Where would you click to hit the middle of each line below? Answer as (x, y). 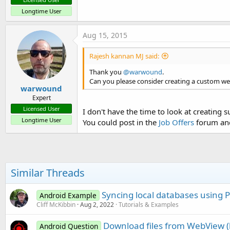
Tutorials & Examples (149, 204)
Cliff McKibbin (56, 204)
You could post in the (121, 122)
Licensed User (41, 109)
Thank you (106, 72)
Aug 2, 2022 (97, 204)
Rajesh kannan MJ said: (124, 56)
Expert (41, 98)
